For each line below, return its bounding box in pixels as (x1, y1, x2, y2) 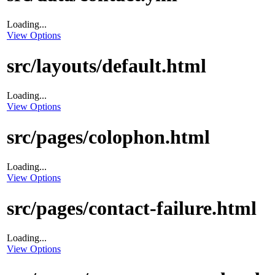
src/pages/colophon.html (7, 125, 210, 148)
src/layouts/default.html (7, 54, 206, 77)
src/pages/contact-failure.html (7, 196, 257, 219)
